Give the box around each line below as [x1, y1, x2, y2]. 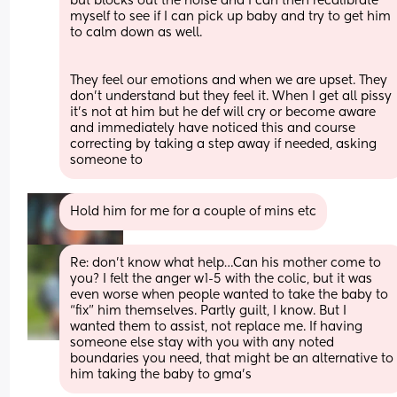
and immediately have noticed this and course [70, 121, 356, 135]
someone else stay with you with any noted [70, 336, 335, 349]
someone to [70, 153, 144, 167]
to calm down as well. [70, 26, 206, 39]
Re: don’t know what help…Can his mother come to [70, 256, 382, 269]
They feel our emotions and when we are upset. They [70, 74, 388, 87]
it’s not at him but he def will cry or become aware [70, 105, 377, 119]
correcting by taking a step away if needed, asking [70, 137, 378, 151]
